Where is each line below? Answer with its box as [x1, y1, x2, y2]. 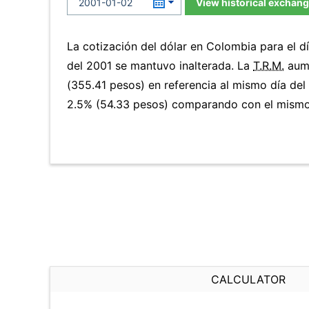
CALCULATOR [211, 272, 286, 286]
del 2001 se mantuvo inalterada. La [67, 59, 253, 72]
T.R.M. [253, 59, 284, 72]
